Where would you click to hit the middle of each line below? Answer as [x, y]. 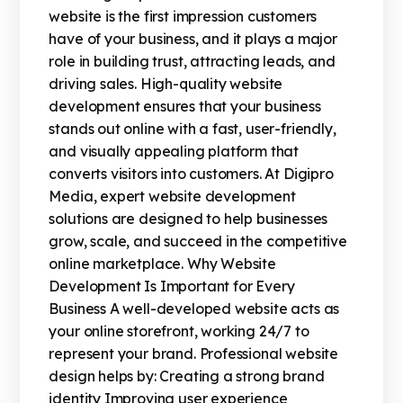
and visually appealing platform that [174, 152]
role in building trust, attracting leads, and [192, 62]
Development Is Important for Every [172, 287]
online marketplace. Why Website [162, 264]
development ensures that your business [185, 107]
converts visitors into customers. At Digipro [191, 174]
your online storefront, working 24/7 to [179, 331]
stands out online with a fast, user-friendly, [193, 129]
